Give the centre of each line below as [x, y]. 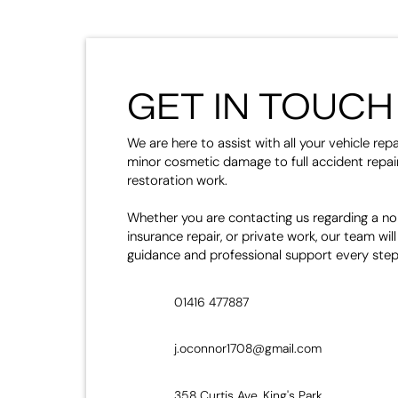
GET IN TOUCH [260, 106]
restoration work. [177, 180]
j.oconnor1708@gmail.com [247, 348]
